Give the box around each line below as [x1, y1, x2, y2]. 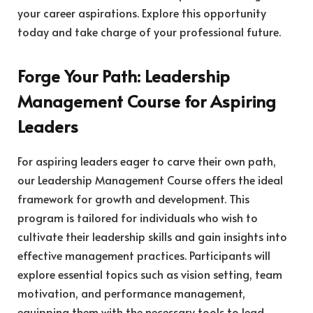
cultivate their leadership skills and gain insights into [17, 228, 287, 245]
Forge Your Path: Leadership [17, 64, 230, 88]
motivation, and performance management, [17, 285, 245, 301]
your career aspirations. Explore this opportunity [17, 4, 266, 20]
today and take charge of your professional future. [17, 23, 281, 39]
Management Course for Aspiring [17, 89, 276, 113]
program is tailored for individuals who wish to [17, 210, 258, 226]
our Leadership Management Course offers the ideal [17, 172, 283, 188]
